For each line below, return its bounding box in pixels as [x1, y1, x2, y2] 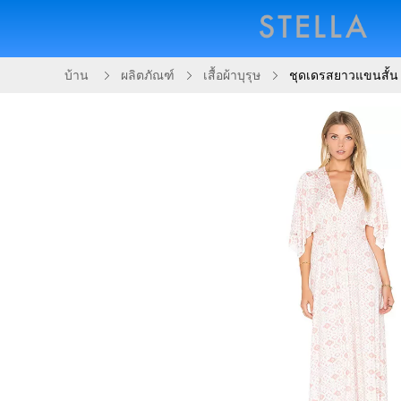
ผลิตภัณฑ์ [121, 69, 175, 82]
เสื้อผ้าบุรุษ [203, 69, 260, 82]
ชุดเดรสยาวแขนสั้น [289, 69, 398, 82]
